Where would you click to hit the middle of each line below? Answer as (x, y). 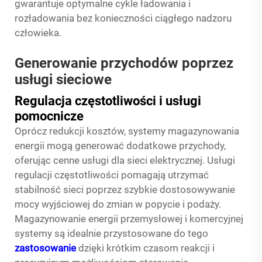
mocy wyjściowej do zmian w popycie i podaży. (118, 204)
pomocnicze (49, 116)
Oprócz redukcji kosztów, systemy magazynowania (127, 131)
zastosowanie (46, 248)
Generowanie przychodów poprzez (124, 63)
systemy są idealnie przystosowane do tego (111, 233)
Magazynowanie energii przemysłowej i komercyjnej (129, 219)
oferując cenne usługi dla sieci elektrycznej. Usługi (125, 160)
